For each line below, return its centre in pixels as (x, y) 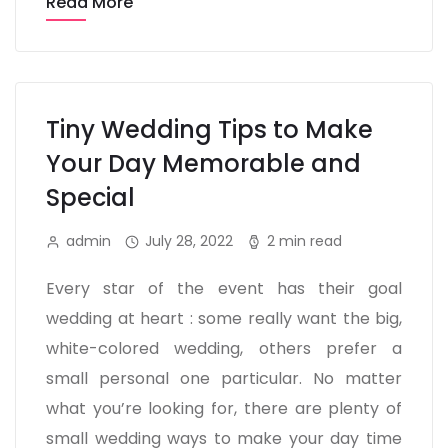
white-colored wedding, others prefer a (224, 348)
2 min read (304, 240)
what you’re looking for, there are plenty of (224, 408)
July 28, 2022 (189, 240)
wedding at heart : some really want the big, (224, 318)
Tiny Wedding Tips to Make (209, 129)
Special (90, 197)
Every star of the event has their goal (224, 288)
